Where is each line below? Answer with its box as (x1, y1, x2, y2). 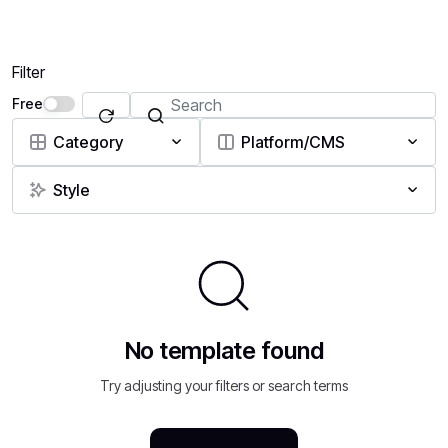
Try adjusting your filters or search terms (100, 376, 348, 394)
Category (53, 131, 123, 152)
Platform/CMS (240, 131, 345, 152)
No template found (124, 335, 324, 365)
